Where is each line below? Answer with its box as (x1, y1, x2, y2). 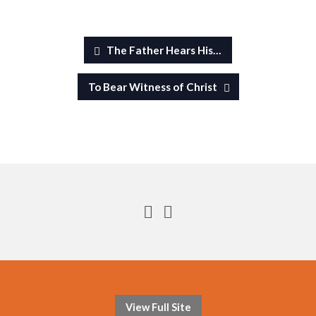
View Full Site (125, 301, 191, 314)
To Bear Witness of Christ (87, 80, 219, 94)
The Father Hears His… (104, 44, 221, 57)
